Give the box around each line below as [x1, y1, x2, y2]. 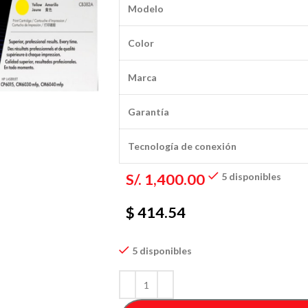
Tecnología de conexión [128, 140, 236, 152]
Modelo [128, 3, 164, 14]
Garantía [128, 106, 169, 118]
